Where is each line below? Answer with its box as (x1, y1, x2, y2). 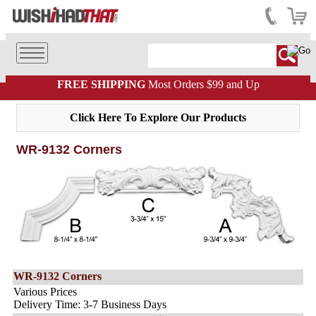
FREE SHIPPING (56, 78, 145, 90)
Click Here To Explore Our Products (70, 111, 246, 123)
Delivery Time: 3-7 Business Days (13, 298, 166, 311)
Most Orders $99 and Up (145, 78, 260, 90)
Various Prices (13, 286, 77, 298)
